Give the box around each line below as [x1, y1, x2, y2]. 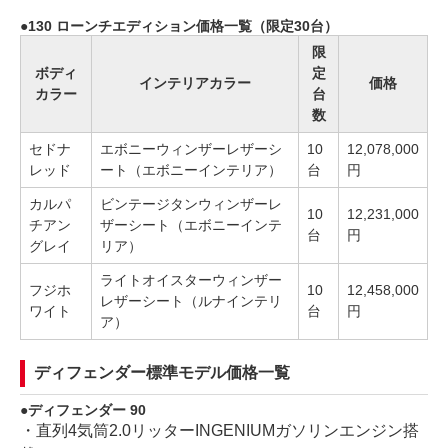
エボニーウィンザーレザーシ [100, 140, 282, 157]
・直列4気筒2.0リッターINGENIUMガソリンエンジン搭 [20, 421, 419, 439]
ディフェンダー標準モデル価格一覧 [34, 363, 290, 381]
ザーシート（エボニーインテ [100, 216, 282, 233]
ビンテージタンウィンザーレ [100, 195, 282, 212]
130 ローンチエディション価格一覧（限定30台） [28, 17, 338, 34]
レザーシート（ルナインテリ [100, 292, 282, 309]
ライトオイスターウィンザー [100, 271, 282, 288]
